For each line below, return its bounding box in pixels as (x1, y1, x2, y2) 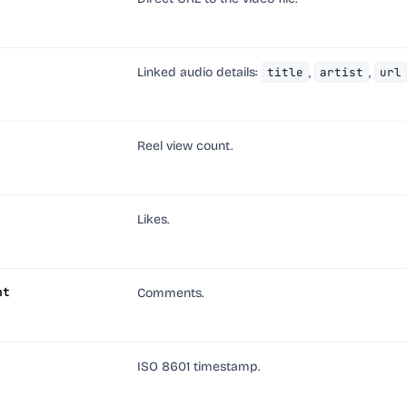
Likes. (137, 212, 169, 227)
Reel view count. (137, 138, 233, 154)
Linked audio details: (137, 65, 262, 80)
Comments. (137, 285, 203, 301)
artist (320, 65, 363, 80)
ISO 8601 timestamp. (137, 359, 260, 374)
